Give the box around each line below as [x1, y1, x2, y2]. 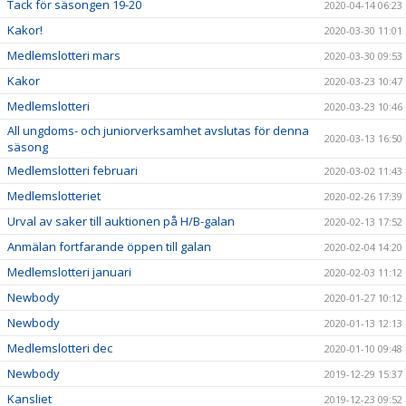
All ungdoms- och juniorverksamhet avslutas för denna [7, 122, 309, 140]
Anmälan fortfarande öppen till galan [7, 238, 211, 256]
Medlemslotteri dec [7, 340, 112, 357]
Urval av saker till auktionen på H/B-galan [7, 213, 235, 230]
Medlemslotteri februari [7, 162, 138, 179]
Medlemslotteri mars [7, 47, 121, 64]
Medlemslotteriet [7, 188, 101, 205]
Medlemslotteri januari [7, 264, 131, 281]
